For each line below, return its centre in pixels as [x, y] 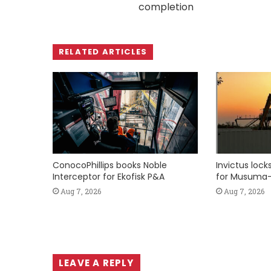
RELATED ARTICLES [103, 51]
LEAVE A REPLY [96, 263]
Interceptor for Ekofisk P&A [109, 177]
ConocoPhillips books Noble [110, 165]
